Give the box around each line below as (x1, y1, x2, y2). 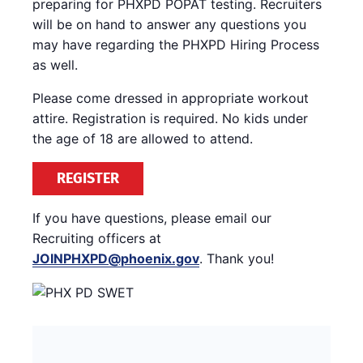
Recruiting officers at (32, 229, 161, 246)
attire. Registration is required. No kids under (32, 109, 308, 126)
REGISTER (57, 169, 119, 187)
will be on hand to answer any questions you (32, 15, 306, 32)
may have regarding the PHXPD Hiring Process (32, 36, 319, 53)
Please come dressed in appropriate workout (32, 89, 309, 106)
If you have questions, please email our (32, 209, 271, 226)
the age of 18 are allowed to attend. (32, 130, 253, 147)
